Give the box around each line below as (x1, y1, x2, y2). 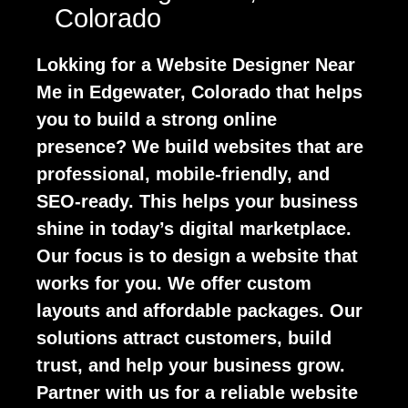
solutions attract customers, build (36, 328, 331, 348)
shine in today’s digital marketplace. (36, 219, 352, 239)
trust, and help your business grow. (36, 355, 345, 375)
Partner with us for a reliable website (36, 382, 358, 403)
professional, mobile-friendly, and (36, 164, 330, 184)
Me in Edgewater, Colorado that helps (36, 82, 362, 102)
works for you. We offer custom (36, 273, 311, 293)
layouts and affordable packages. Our (36, 301, 362, 321)
